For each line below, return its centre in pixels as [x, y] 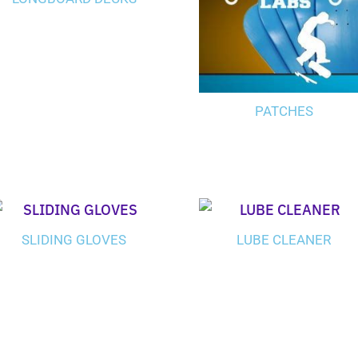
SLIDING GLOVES [74, 239]
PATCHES [284, 111]
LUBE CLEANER [284, 239]
